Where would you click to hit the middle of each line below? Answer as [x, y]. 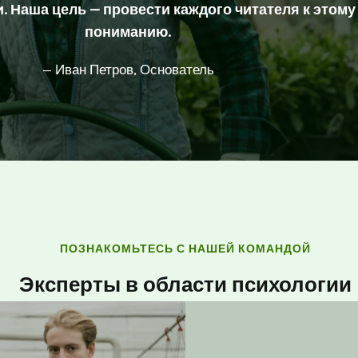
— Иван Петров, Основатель [128, 70]
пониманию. [128, 32]
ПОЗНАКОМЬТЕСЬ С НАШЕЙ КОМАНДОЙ [185, 249]
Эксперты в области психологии [185, 285]
